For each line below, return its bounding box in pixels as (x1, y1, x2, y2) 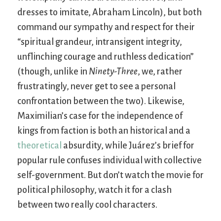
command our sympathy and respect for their (17, 22, 195, 32)
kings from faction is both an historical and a (17, 125, 190, 136)
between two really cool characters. (17, 199, 157, 210)
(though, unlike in (17, 66, 89, 76)
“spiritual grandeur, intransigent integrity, (17, 37, 182, 47)
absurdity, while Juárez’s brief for (62, 140, 194, 150)
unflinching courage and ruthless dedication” (17, 51, 194, 62)
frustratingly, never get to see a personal (17, 81, 176, 91)
